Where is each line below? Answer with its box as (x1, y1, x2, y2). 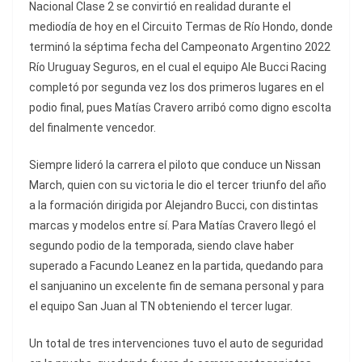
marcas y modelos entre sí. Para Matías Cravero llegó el (29, 219, 316, 233)
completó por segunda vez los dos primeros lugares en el (29, 81, 324, 95)
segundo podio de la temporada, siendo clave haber (29, 239, 294, 253)
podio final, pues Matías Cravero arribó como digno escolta (29, 101, 331, 115)
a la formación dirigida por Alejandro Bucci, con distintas (29, 199, 318, 213)
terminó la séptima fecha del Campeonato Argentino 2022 (29, 40, 330, 54)
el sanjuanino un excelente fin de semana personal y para (29, 280, 324, 293)
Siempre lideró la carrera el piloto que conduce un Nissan (29, 158, 321, 172)
